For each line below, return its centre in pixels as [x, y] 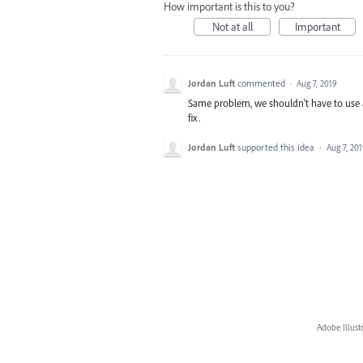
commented [263, 83]
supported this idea [277, 147]
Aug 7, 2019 [317, 83]
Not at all [232, 27]
